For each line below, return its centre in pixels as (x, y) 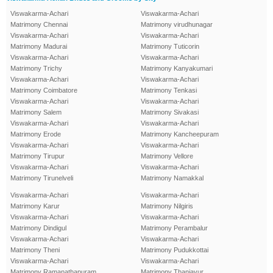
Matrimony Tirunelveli (42, 178)
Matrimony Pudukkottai (175, 250)
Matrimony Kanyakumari (177, 69)
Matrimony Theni (35, 250)
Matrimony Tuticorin (170, 47)
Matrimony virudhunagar (177, 25)
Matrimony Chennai (39, 25)
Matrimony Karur (35, 206)
